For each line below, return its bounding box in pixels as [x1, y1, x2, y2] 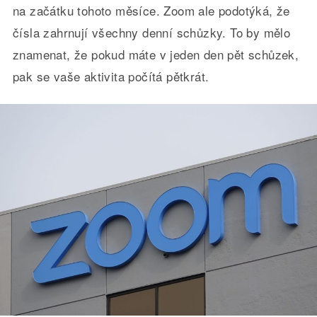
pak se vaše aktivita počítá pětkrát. [12, 67, 209, 85]
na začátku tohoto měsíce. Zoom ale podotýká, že [12, 1, 290, 19]
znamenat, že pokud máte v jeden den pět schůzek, [12, 45, 299, 63]
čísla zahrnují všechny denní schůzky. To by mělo [12, 23, 291, 41]
